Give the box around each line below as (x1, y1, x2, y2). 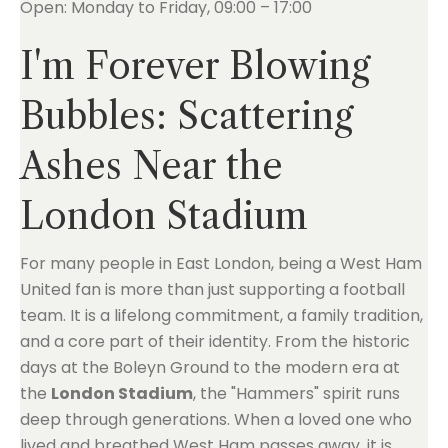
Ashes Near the (20, 144, 283, 188)
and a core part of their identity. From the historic (20, 330, 410, 353)
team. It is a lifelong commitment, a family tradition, (20, 304, 423, 327)
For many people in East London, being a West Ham (20, 252, 422, 275)
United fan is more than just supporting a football (20, 278, 405, 301)
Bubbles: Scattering (20, 94, 354, 138)
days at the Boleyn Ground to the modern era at (20, 356, 400, 379)
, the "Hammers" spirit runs (193, 382, 400, 405)
